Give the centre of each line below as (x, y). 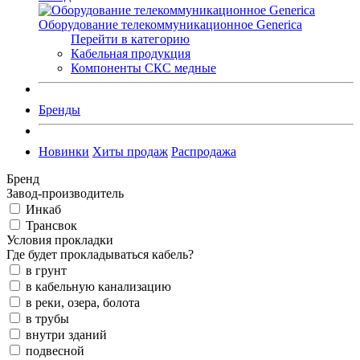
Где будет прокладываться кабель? (100, 254)
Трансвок (51, 225)
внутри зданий (66, 334)
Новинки (64, 151)
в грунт (46, 270)
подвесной (55, 350)
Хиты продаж (130, 151)
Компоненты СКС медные (143, 67)
